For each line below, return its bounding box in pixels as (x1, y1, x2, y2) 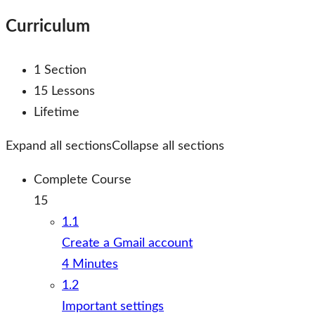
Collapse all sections (112, 140, 224, 153)
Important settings (62, 300, 164, 313)
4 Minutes (62, 258, 118, 271)
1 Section (34, 64, 86, 77)
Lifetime (34, 106, 79, 119)
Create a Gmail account (62, 237, 193, 250)
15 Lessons (34, 85, 95, 98)
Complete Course (34, 174, 131, 186)
